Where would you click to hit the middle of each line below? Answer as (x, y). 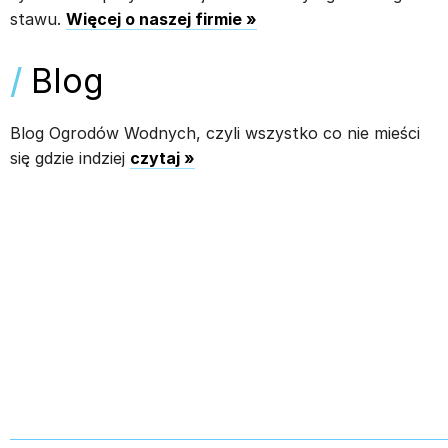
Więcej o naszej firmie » (161, 18)
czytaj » (162, 157)
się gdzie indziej (70, 157)
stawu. (38, 18)
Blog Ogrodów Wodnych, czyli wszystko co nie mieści (215, 132)
